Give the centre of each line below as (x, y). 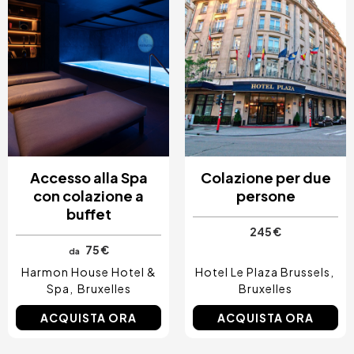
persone (265, 196)
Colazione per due (265, 178)
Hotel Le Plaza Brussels (262, 272)
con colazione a (88, 196)
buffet (88, 214)
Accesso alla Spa (88, 178)
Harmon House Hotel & (88, 272)
